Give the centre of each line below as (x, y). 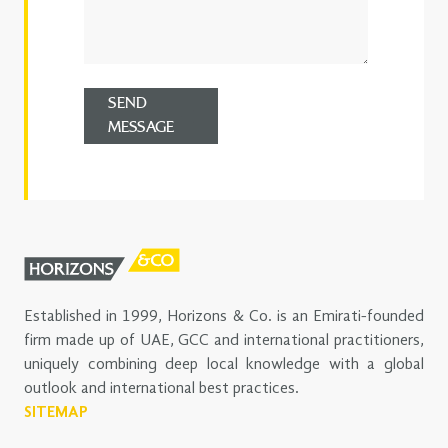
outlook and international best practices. (161, 389)
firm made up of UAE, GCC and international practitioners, (224, 341)
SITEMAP (56, 413)
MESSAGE (141, 128)
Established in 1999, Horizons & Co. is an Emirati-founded (224, 317)
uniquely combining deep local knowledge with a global (224, 365)
